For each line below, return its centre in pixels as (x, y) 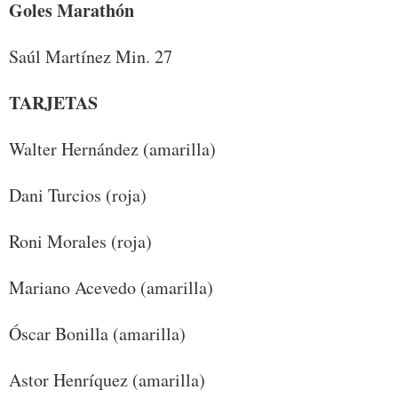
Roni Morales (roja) (80, 242)
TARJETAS (53, 103)
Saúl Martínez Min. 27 (91, 57)
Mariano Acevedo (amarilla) (111, 288)
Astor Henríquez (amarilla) (107, 380)
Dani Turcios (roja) (78, 195)
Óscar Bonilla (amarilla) (97, 334)
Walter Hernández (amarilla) (112, 149)
